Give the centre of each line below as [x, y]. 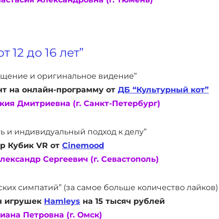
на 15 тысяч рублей [122, 201]
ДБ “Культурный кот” [163, 90]
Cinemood [83, 145]
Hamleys [62, 201]
